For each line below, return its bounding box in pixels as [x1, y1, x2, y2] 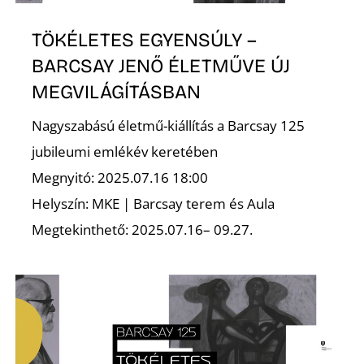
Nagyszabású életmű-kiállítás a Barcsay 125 [32, 115, 305, 135]
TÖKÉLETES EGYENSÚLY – [32, 28, 258, 52]
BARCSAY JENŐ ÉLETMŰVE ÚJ [32, 54, 291, 78]
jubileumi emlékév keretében [32, 141, 219, 161]
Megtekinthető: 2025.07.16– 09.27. [32, 219, 253, 239]
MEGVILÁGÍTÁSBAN [32, 80, 201, 104]
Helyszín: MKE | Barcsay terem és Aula [32, 193, 275, 213]
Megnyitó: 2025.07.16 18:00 [32, 167, 209, 187]
